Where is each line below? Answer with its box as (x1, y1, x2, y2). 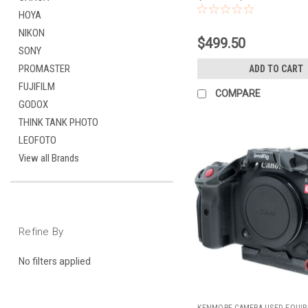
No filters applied (19, 255, 91, 267)
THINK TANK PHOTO (19, 116, 98, 129)
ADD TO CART (248, 63, 303, 74)
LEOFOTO (19, 134, 56, 146)
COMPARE (215, 87, 261, 99)
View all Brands (19, 152, 79, 164)
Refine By (19, 225, 64, 238)
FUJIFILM (19, 80, 55, 93)
